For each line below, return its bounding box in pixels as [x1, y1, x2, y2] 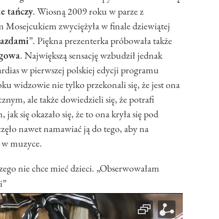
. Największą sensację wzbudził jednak [20, 49, 162, 62]
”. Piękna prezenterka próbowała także [29, 34, 172, 47]
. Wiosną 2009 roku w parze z [33, 5, 144, 18]
